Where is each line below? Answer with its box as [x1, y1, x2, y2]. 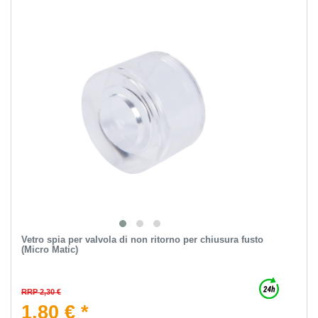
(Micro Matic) [21, 243, 78, 255]
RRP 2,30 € [21, 287, 61, 296]
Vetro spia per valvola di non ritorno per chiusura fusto [21, 234, 263, 245]
